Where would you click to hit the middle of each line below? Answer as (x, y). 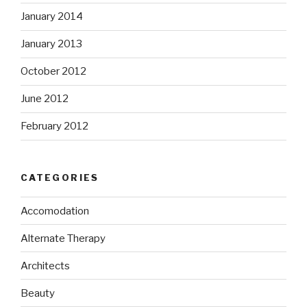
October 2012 (53, 72)
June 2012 (45, 99)
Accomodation (55, 211)
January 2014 (52, 17)
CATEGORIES (60, 177)
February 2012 (54, 126)
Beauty (38, 293)
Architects (45, 266)
